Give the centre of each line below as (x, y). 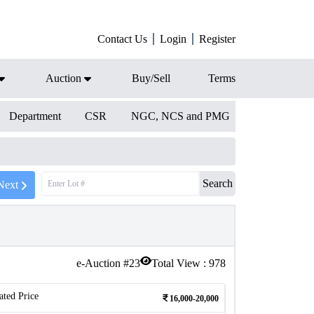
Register (217, 39)
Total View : (180, 263)
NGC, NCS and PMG (180, 116)
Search (218, 183)
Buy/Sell (151, 78)
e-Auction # (103, 263)
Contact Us (122, 39)
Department (35, 116)
